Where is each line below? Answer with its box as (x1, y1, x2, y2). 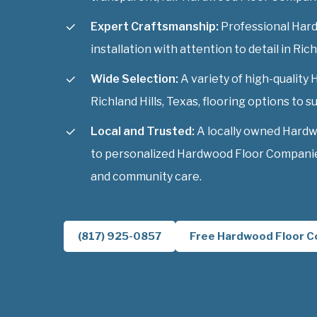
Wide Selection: (91, 71, 178, 86)
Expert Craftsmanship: (91, 19, 219, 33)
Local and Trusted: (91, 124, 195, 138)
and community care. (91, 169, 202, 183)
